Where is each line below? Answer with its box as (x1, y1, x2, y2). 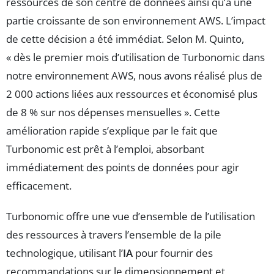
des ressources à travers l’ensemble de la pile (6, 227, 221, 242)
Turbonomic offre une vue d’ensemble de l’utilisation (6, 209, 255, 223)
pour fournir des (133, 245, 213, 260)
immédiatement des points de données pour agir (6, 160, 239, 174)
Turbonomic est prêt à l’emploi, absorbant (6, 141, 204, 156)
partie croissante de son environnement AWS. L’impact (6, 13, 265, 28)
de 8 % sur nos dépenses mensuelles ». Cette (6, 105, 220, 119)
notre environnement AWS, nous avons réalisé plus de (6, 68, 262, 83)
